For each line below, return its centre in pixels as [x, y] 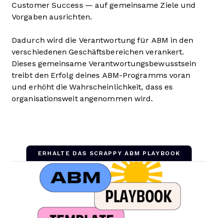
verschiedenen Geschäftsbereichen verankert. [98, 52]
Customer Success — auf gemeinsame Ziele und [104, 5]
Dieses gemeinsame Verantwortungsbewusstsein [104, 64]
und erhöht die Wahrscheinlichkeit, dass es [92, 87]
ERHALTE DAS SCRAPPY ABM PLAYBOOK [109, 153]
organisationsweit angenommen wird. [83, 99]
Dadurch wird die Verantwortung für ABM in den [103, 40]
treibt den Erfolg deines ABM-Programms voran [101, 75]
